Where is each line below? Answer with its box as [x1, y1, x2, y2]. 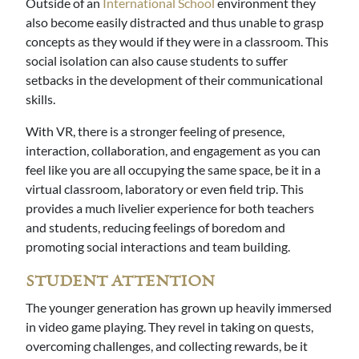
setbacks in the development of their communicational [26, 72, 323, 88]
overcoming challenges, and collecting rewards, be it [26, 338, 308, 354]
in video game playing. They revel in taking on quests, [26, 319, 313, 335]
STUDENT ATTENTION [26, 272, 215, 292]
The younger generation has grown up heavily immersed [26, 300, 332, 316]
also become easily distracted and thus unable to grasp [26, 14, 324, 30]
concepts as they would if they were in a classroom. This [26, 34, 329, 50]
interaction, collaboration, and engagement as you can [26, 143, 321, 159]
